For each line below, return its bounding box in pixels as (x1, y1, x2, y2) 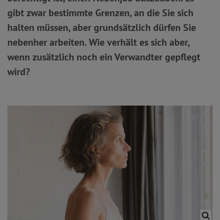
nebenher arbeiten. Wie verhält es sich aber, (7, 36, 190, 49)
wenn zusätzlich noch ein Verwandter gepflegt (7, 51, 200, 63)
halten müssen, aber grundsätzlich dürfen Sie (7, 21, 196, 34)
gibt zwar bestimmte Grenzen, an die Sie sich (7, 6, 193, 19)
